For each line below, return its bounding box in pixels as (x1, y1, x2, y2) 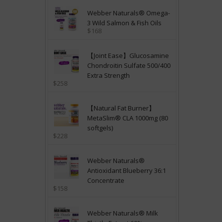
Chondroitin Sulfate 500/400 (87, 60, 170, 70)
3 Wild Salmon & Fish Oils (87, 18, 162, 27)
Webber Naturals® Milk (87, 208, 158, 218)
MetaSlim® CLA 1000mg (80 (87, 113, 168, 122)
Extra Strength (87, 70, 130, 80)
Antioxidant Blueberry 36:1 (87, 166, 166, 175)
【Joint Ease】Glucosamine (87, 51, 169, 60)
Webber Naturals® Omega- (87, 8, 170, 17)
